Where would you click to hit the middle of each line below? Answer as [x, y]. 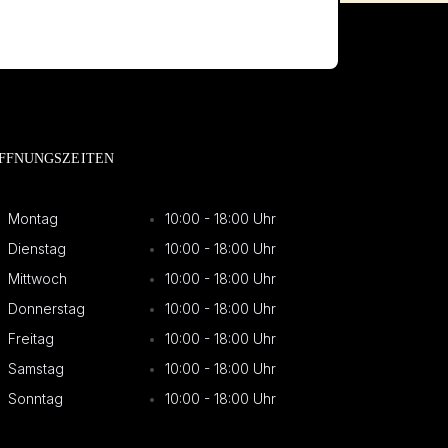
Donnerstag [46, 309]
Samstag [35, 369]
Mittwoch [37, 279]
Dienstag [36, 249]
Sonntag [35, 399]
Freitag [30, 339]
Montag [32, 219]
